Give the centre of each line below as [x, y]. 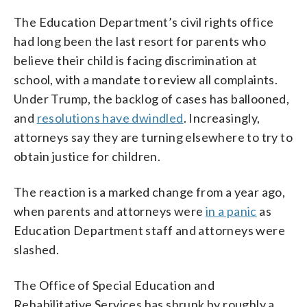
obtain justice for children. [87, 156]
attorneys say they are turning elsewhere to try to [153, 137]
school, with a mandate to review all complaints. [146, 79]
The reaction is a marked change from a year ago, [150, 192]
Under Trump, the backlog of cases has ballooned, [152, 98]
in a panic [231, 211]
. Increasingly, [222, 118]
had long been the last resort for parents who [140, 41]
